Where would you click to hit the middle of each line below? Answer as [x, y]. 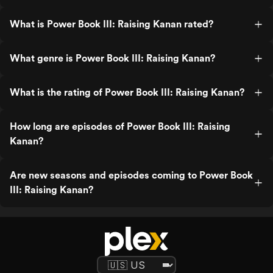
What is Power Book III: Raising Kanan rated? [112, 24]
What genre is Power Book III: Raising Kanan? [112, 58]
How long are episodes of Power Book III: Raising [120, 126]
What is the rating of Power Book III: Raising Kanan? [127, 92]
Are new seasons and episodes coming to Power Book [131, 175]
